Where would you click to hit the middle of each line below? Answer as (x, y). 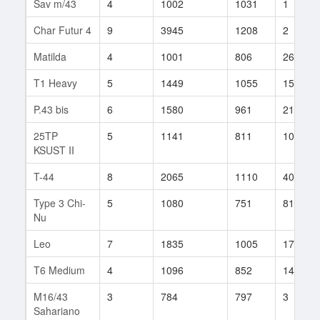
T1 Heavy (55, 82)
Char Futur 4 (62, 30)
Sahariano (57, 310)
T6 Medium (59, 270)
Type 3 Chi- (60, 202)
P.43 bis (51, 109)
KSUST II (54, 150)
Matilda (50, 56)
